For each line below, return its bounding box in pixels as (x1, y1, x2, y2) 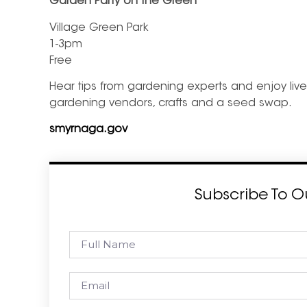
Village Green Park (49, 22, 149, 34)
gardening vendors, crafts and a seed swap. (49, 98, 292, 110)
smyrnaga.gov (49, 124, 127, 136)
